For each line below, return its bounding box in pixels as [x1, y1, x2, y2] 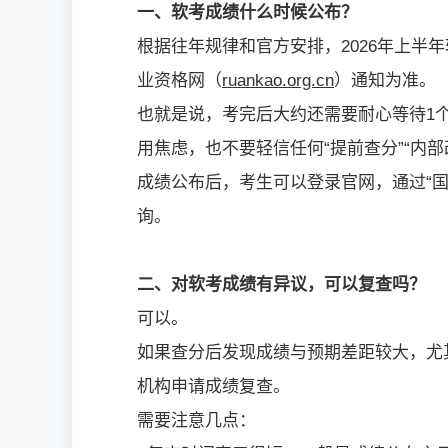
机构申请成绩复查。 [137, 376, 290, 396]
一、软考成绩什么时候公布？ [137, 2, 358, 22]
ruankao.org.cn [222, 70, 334, 90]
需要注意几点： [137, 410, 256, 430]
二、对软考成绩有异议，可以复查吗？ [137, 274, 426, 294]
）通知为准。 [334, 70, 436, 90]
